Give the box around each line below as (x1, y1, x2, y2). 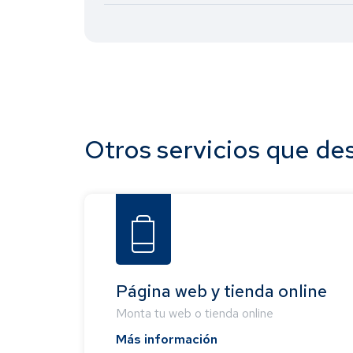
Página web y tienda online (116, 280, 327, 303)
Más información (116, 331, 217, 348)
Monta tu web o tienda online (116, 305, 273, 322)
